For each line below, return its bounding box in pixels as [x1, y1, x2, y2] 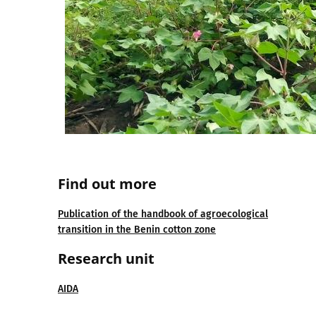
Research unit [58, 249, 154, 268]
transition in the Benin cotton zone [58, 224, 216, 236]
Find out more [58, 174, 157, 193]
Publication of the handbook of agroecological [58, 208, 268, 220]
